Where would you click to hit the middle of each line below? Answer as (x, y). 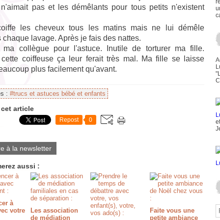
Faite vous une (172, 210)
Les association (55, 210)
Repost (69, 120)
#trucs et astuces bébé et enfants (58, 94)
